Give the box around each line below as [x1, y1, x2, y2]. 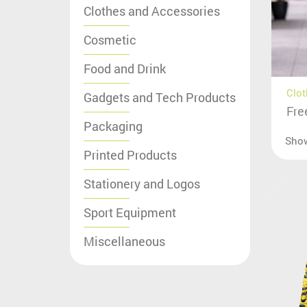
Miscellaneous [84, 232, 165, 249]
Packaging [84, 117, 143, 134]
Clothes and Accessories [84, 2, 220, 19]
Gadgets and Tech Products [84, 88, 236, 106]
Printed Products [84, 146, 177, 163]
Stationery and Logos [84, 175, 200, 192]
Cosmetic [84, 31, 136, 48]
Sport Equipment [84, 204, 176, 221]
